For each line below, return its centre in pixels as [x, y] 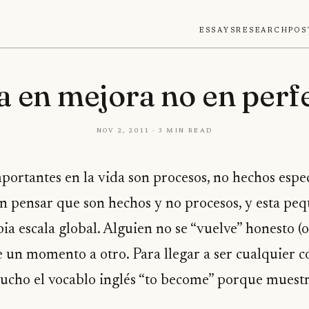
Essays [218, 30]
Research [262, 30]
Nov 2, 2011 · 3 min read [154, 130]
